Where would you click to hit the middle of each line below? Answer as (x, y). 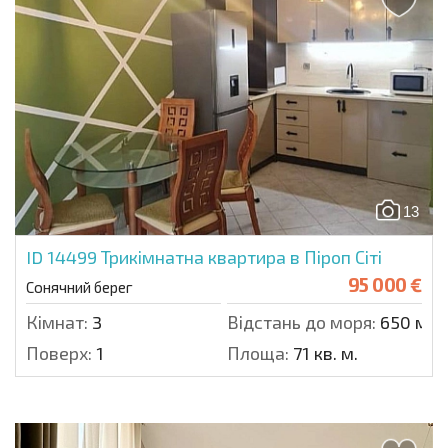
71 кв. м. (323, 352)
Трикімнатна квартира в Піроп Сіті (241, 256)
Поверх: (59, 352)
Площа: (258, 352)
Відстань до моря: (301, 321)
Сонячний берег (79, 286)
